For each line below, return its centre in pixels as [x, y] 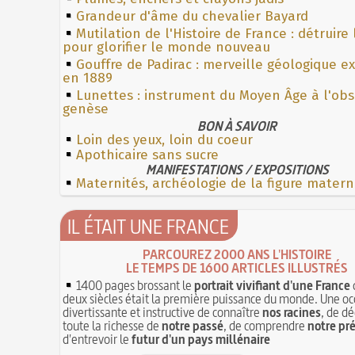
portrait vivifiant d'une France [273, 285]
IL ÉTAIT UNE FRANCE [149, 226]
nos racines [292, 312]
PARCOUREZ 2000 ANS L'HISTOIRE [237, 254]
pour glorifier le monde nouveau [167, 47]
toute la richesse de [113, 325]
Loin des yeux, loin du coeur [165, 139]
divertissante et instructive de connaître [163, 312]
